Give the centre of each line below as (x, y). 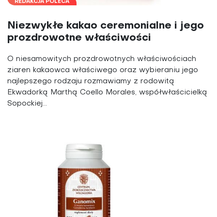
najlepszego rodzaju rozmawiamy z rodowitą (91, 82)
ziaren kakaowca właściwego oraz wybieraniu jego (103, 70)
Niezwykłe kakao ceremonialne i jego (106, 26)
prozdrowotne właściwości (79, 38)
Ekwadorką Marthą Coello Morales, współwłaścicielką (107, 93)
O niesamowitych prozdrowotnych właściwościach (102, 59)
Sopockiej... (27, 104)
